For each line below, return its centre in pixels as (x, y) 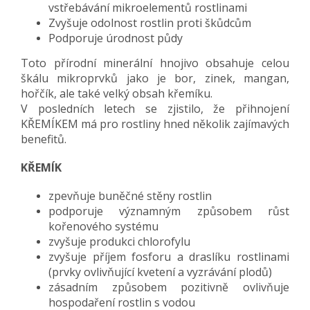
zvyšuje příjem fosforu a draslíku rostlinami (169, 256)
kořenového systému (103, 226)
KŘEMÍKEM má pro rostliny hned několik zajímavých (155, 124)
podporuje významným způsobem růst (169, 211)
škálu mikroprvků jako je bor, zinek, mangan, (155, 78)
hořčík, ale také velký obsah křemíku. (117, 93)
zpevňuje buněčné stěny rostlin (130, 195)
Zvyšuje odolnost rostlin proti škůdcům (150, 22)
